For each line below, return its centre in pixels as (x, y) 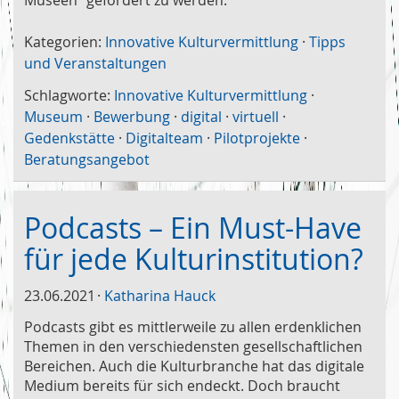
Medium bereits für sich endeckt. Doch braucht (182, 385)
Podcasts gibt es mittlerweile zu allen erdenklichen (193, 326)
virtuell (256, 116)
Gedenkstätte (69, 138)
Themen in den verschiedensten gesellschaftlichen (193, 346)
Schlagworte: (67, 95)
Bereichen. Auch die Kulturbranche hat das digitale (194, 366)
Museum (53, 116)
